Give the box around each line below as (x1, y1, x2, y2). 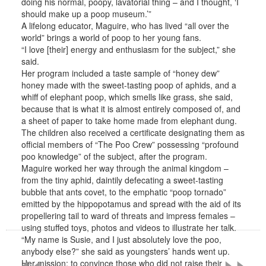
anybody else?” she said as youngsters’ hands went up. (21, 245, 230, 257)
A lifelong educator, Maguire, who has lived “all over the (21, 20, 229, 31)
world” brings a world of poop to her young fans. (21, 31, 201, 43)
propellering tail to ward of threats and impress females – (21, 210, 235, 221)
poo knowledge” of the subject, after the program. (21, 150, 207, 162)
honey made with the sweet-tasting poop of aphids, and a (21, 79, 236, 91)
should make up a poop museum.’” (21, 8, 151, 20)
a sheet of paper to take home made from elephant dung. (21, 115, 237, 126)
